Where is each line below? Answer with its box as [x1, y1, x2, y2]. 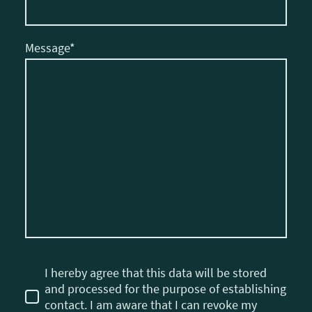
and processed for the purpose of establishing [45, 281, 286, 297]
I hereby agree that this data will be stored [45, 265, 267, 281]
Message [25, 40, 70, 56]
